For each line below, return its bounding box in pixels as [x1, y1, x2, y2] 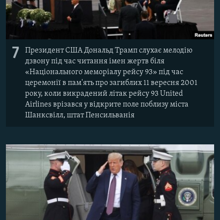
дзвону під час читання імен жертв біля [25, 57, 165, 65]
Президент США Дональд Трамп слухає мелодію [25, 46, 192, 55]
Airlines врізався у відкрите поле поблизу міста [25, 100, 189, 109]
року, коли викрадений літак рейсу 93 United [25, 89, 183, 98]
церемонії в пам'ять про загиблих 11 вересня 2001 [25, 79, 197, 87]
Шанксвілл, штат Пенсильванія [25, 111, 135, 119]
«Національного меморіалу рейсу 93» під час [25, 68, 183, 76]
